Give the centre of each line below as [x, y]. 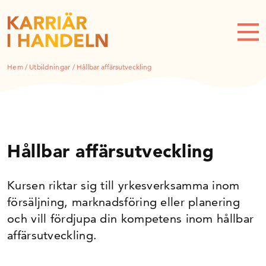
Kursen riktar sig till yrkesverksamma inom [123, 185]
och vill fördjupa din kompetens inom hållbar [131, 218]
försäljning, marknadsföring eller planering [123, 202]
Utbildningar [50, 67]
